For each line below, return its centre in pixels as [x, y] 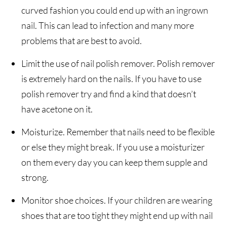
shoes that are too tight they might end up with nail [117, 216]
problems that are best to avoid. [82, 41]
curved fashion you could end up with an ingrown [115, 10]
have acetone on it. [57, 109]
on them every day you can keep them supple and [115, 162]
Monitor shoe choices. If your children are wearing [117, 200]
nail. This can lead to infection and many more [108, 26]
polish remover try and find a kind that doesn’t [109, 94]
